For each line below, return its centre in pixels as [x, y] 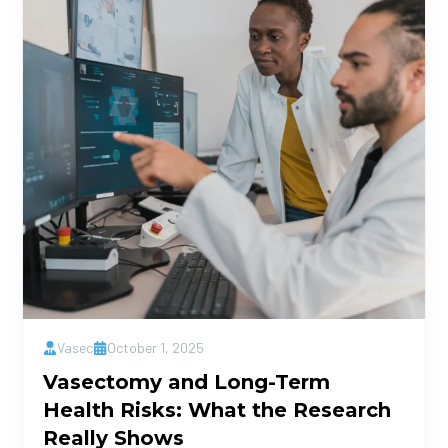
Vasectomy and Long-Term [187, 382]
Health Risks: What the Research [217, 410]
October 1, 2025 [156, 347]
